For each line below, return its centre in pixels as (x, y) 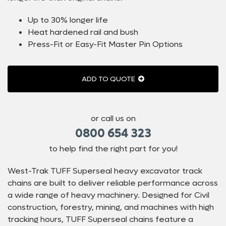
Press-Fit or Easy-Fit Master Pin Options (105, 44)
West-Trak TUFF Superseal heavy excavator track (105, 171)
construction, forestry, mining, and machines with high (111, 207)
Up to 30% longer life (68, 20)
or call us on (113, 118)
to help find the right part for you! (113, 148)
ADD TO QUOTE (109, 79)
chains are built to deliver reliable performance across (113, 183)
